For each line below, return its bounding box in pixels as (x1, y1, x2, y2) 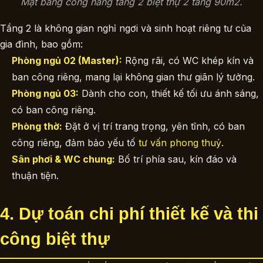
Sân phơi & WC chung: (12, 153, 115, 165)
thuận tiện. (12, 170, 59, 181)
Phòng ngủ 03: (12, 87, 79, 99)
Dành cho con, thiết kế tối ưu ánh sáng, (79, 87, 259, 99)
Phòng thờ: (12, 120, 62, 132)
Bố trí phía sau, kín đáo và (115, 153, 237, 165)
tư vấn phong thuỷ (139, 137, 221, 149)
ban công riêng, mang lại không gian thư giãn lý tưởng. (12, 71, 255, 83)
